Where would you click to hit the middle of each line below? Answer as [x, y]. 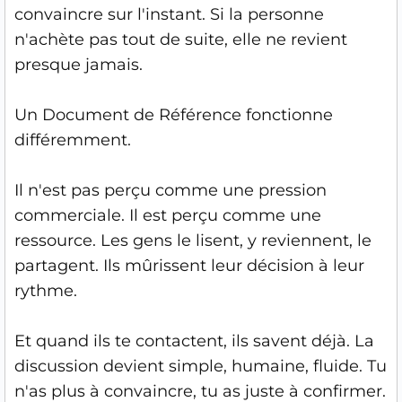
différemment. [73, 140]
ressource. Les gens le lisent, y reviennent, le [193, 240]
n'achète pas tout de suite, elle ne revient [181, 39]
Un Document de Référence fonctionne [174, 114]
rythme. [46, 290]
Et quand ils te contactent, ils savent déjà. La [194, 341]
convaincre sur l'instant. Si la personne [169, 14]
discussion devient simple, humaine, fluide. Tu [201, 366]
